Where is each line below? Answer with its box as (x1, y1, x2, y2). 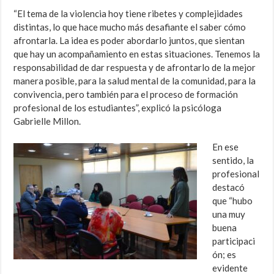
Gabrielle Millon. (13, 116, 81, 127)
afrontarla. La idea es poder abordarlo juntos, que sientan (13, 35, 245, 46)
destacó (212, 182, 245, 193)
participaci (212, 235, 256, 247)
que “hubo (212, 195, 253, 207)
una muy (212, 209, 246, 220)
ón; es (212, 249, 237, 261)
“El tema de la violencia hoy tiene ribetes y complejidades (13, 8, 243, 20)
